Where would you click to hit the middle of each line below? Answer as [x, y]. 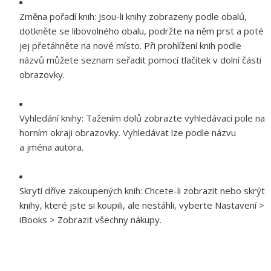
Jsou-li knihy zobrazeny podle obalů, [173, 17]
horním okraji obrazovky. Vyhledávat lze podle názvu [128, 133]
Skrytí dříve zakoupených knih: [82, 191]
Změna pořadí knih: [59, 17]
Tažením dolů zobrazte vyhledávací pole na [175, 118]
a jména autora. [51, 147]
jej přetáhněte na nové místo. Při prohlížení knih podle [130, 46]
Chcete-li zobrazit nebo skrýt [205, 191]
